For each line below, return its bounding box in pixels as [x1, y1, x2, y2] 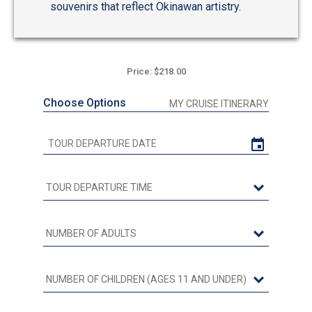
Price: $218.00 [126, 66, 186, 77]
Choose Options [43, 96, 126, 110]
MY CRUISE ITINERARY [169, 98, 269, 110]
